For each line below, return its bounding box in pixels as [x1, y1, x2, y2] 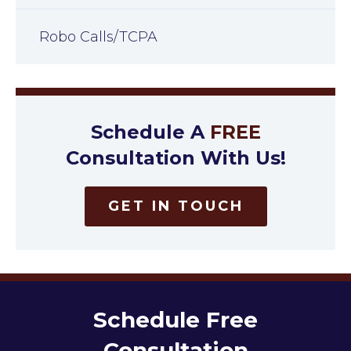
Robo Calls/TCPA [39, 28, 157, 46]
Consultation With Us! [65, 147, 286, 170]
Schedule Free [93, 306, 258, 334]
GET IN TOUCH [107, 197, 244, 215]
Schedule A [90, 121, 210, 144]
